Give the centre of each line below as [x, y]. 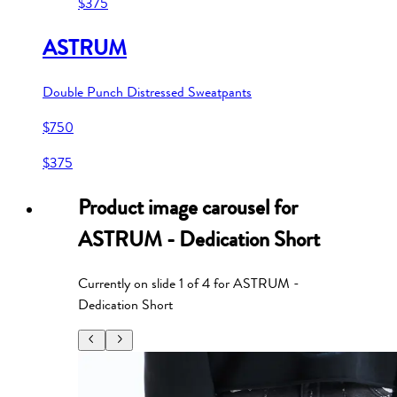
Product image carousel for [188, 207]
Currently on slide [128, 283]
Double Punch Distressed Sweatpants [147, 92]
